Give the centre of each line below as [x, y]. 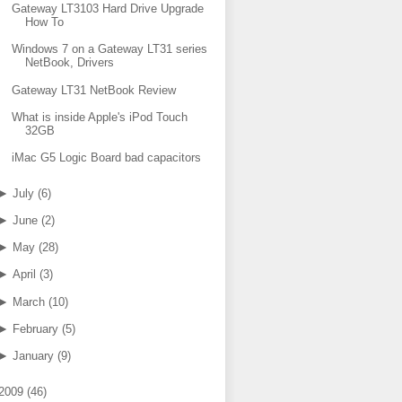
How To [45, 22]
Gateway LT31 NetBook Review [94, 90]
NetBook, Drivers [70, 63]
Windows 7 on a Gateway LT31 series [110, 49]
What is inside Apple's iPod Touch [100, 117]
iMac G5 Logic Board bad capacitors [107, 157]
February [35, 328]
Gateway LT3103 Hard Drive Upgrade [108, 9]
